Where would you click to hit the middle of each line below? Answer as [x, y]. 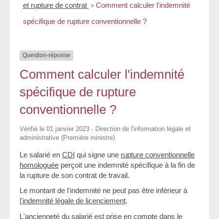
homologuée [39, 165]
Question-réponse [46, 55]
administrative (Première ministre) [67, 137]
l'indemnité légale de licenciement [73, 201]
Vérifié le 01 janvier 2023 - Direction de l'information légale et [105, 129]
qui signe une [98, 154]
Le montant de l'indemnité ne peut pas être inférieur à [103, 191]
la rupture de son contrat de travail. [75, 175]
